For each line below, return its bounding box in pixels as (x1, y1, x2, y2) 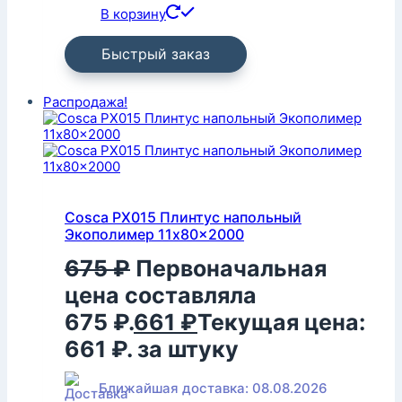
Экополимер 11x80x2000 (65, 224, 244, 243)
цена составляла (65, 281, 257, 309)
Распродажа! (43, 93, 127, 111)
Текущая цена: (197, 308, 365, 336)
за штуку (137, 335, 239, 363)
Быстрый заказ (101, 45, 210, 64)
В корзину (100, 5, 166, 23)
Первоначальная (135, 254, 327, 282)
